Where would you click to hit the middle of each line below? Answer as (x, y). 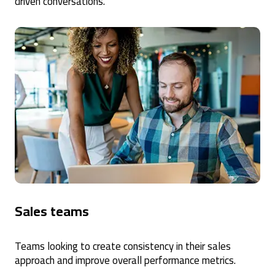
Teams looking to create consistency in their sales (123, 246)
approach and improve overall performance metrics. (125, 260)
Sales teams (52, 211)
